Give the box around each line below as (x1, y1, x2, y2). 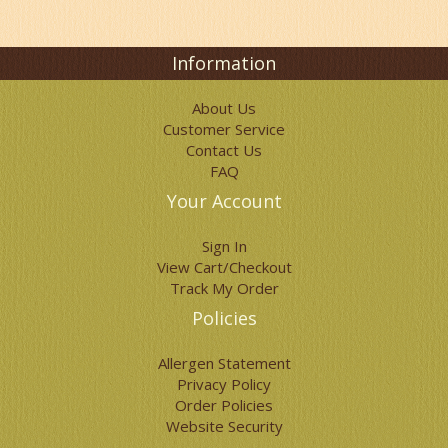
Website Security (165, 416, 283, 437)
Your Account (166, 189, 282, 214)
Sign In (201, 236, 247, 257)
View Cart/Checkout (156, 257, 292, 278)
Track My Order (169, 278, 279, 299)
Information (172, 51, 276, 76)
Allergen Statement (157, 353, 291, 374)
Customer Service (163, 119, 285, 140)
